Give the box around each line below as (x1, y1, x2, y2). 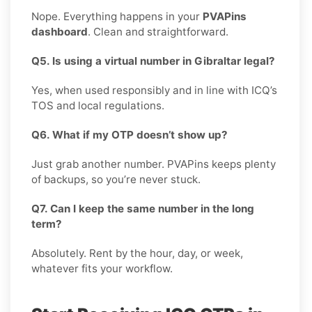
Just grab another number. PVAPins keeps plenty (31, 157, 276, 171)
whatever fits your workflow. (31, 261, 173, 275)
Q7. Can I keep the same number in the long (31, 201, 254, 215)
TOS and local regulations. (31, 98, 164, 112)
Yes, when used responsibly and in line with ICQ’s (31, 83, 277, 97)
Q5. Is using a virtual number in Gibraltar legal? (31, 54, 275, 68)
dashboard (31, 24, 88, 38)
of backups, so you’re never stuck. (31, 172, 201, 186)
